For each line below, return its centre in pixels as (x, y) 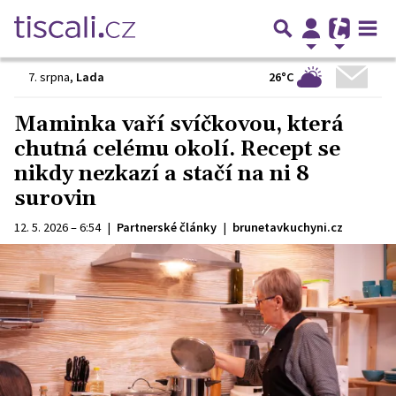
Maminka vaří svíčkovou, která (179, 125)
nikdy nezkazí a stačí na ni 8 (162, 174)
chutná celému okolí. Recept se (177, 149)
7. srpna (49, 77)
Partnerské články (167, 227)
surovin (55, 199)
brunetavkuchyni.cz (288, 227)
